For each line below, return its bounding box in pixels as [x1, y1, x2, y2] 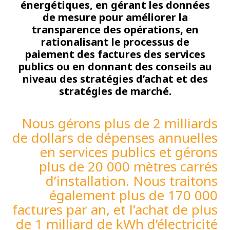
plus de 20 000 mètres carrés [39, 157, 218, 176]
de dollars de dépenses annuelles [12, 128, 218, 147]
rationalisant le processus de [41, 34, 189, 49]
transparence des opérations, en [31, 22, 199, 36]
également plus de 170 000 [49, 185, 218, 204]
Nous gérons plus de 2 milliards [22, 113, 218, 132]
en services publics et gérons [40, 142, 218, 161]
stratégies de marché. [59, 84, 171, 98]
